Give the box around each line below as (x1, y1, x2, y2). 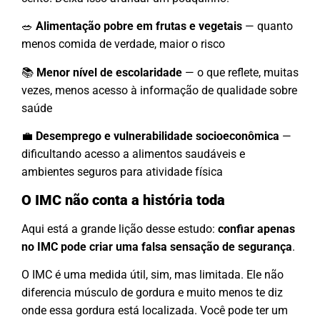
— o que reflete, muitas (182, 65, 299, 79)
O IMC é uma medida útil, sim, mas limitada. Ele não (21, 267, 284, 281)
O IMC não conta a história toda (21, 191, 225, 209)
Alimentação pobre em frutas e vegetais (36, 19, 242, 34)
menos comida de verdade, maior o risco (21, 37, 225, 51)
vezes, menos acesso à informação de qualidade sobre (21, 83, 297, 97)
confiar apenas (218, 221, 295, 236)
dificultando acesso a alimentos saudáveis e (21, 147, 245, 161)
